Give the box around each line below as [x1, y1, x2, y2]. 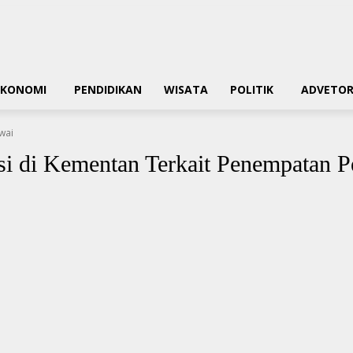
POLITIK [230, 82, 273, 97]
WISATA [164, 82, 208, 97]
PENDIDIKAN [74, 82, 142, 97]
